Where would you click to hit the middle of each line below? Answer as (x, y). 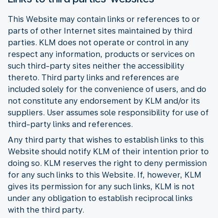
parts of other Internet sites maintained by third (100, 31)
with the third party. (46, 210)
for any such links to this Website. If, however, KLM (105, 175)
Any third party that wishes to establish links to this (106, 140)
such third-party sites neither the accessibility (96, 66)
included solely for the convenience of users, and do (107, 89)
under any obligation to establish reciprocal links (100, 198)
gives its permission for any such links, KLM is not (101, 186)
